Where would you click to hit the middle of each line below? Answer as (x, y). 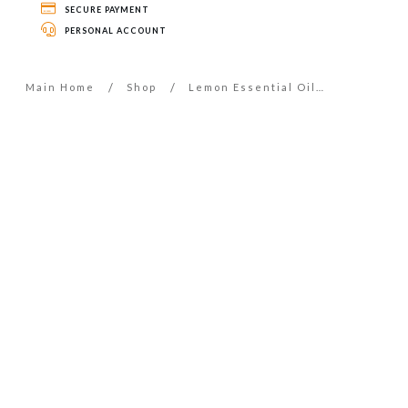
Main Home (60, 87)
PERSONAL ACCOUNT (116, 31)
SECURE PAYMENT (107, 9)
